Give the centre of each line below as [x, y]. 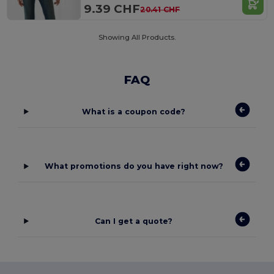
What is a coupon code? [134, 111]
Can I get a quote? [134, 221]
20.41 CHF [160, 9]
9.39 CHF [112, 9]
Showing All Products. [137, 37]
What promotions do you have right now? [134, 166]
